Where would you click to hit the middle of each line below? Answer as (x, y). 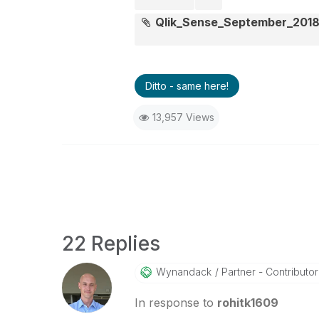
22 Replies (111, 244)
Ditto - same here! (187, 86)
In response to (176, 303)
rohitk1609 (247, 303)
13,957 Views (183, 117)
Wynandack (183, 272)
